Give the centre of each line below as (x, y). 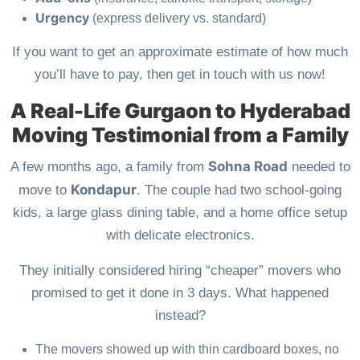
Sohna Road (247, 167)
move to (45, 190)
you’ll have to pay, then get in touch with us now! (180, 75)
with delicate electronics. (180, 235)
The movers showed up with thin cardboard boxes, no (187, 350)
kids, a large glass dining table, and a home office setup (180, 213)
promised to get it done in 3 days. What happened (180, 293)
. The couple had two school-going (239, 190)
